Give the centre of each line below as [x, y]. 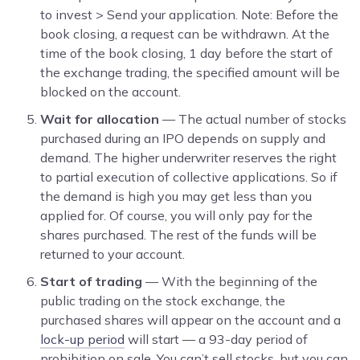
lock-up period [82, 339]
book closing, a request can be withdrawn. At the [185, 33]
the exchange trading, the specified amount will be [190, 72]
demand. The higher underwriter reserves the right [188, 157]
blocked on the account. [110, 91]
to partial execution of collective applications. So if [189, 176]
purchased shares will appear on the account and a [190, 319]
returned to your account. [112, 254]
